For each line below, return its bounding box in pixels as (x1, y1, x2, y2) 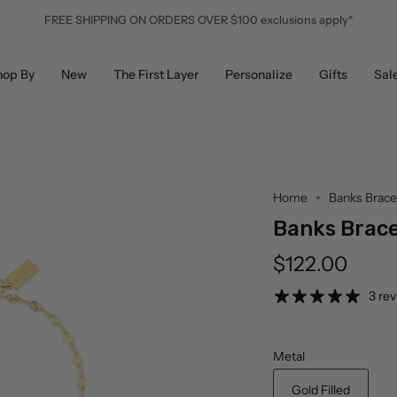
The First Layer (113, 66, 198, 83)
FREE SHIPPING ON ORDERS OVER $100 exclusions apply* (44, 13, 353, 27)
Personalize (224, 66, 292, 83)
